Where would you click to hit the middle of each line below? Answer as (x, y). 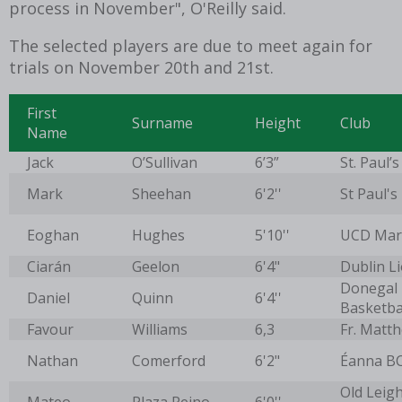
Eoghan (53, 236)
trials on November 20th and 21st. (141, 68)
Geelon (156, 267)
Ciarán (49, 267)
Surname (164, 123)
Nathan (52, 361)
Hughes (158, 236)
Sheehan (162, 194)
